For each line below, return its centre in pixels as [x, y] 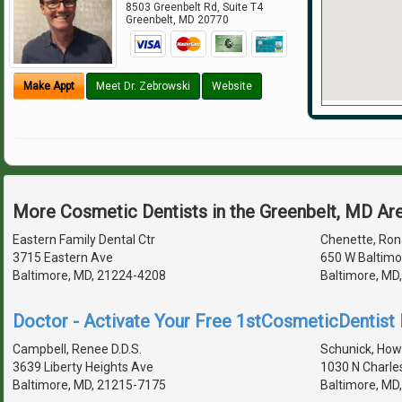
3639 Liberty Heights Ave [83, 367]
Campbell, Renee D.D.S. [77, 349]
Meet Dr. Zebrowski [143, 87]
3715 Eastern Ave [63, 257]
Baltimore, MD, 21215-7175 [89, 385]
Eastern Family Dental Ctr [84, 239]
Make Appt [49, 87]
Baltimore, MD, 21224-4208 [89, 275]
